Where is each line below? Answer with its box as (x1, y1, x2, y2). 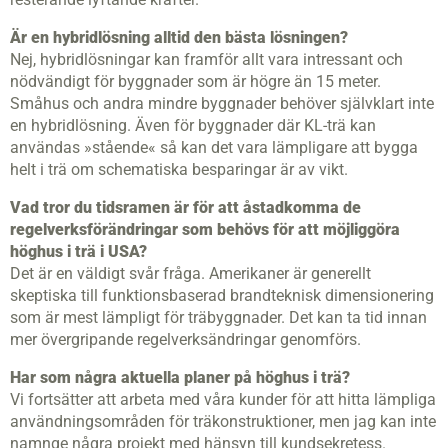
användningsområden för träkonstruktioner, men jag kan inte (10, 412, 436, 432)
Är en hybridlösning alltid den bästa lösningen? (10, 28, 348, 48)
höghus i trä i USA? (10, 242, 147, 262)
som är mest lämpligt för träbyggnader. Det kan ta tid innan (10, 308, 427, 328)
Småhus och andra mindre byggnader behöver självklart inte (10, 94, 434, 114)
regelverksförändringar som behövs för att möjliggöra (10, 220, 400, 240)
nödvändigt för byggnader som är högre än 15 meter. (10, 72, 381, 92)
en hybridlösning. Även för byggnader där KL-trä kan (10, 116, 376, 136)
